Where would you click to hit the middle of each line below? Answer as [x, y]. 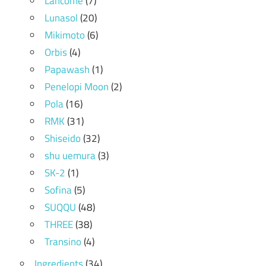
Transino [63, 241]
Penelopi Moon [77, 86]
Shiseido [63, 138]
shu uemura [70, 155]
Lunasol [61, 18]
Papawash [67, 69]
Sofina [58, 190]
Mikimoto [65, 35]
